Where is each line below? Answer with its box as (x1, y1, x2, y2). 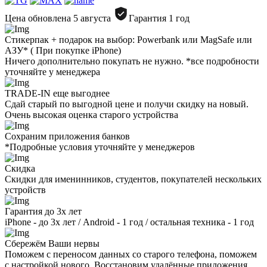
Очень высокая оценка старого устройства (5, 109, 178, 120)
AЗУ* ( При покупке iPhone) (5, 45, 121, 55)
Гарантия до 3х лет (5, 206, 82, 216)
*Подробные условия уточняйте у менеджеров (5, 141, 195, 152)
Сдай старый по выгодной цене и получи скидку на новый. (5, 98, 249, 109)
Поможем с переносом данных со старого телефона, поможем (5, 249, 257, 259)
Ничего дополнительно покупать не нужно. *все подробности (5, 55, 259, 66)
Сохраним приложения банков (5, 131, 130, 141)
